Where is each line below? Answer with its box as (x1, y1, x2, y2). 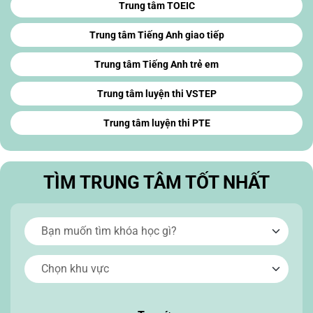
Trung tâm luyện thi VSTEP (96, 88, 217, 100)
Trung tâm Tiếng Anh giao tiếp (89, 29, 224, 41)
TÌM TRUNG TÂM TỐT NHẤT (43, 172, 270, 194)
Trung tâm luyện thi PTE (103, 117, 210, 129)
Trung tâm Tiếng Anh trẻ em (94, 59, 219, 71)
